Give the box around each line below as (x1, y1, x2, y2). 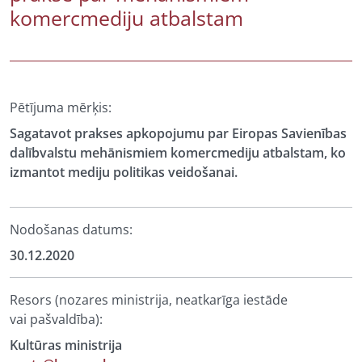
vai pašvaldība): (10, 310, 103, 328)
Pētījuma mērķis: (10, 99, 112, 116)
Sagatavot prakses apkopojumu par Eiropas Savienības (10, 124, 347, 142)
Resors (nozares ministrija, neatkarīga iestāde (10, 291, 288, 309)
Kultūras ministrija (10, 336, 122, 354)
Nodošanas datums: (10, 221, 133, 238)
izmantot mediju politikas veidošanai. (10, 163, 238, 181)
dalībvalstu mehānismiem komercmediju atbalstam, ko (10, 144, 346, 162)
